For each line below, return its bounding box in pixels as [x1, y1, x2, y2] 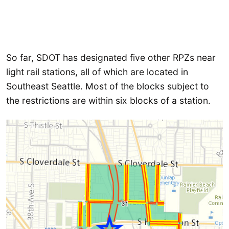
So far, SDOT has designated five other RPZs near [6, 52, 216, 63]
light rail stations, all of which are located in [6, 66, 188, 78]
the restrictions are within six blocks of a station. [6, 95, 211, 106]
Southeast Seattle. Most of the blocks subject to [6, 81, 209, 92]
